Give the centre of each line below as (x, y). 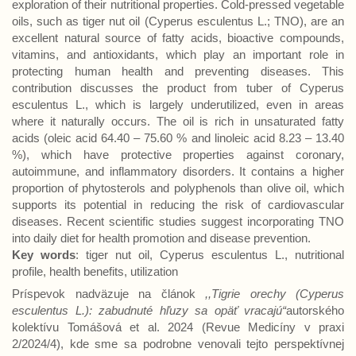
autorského (315, 310)
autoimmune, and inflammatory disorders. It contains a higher (178, 171)
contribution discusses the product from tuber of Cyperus (178, 88)
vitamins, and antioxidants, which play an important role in (178, 54)
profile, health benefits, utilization (95, 271)
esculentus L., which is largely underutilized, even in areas (178, 104)
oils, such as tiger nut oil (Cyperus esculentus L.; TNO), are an (178, 21)
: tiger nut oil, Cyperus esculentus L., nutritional (210, 255)
